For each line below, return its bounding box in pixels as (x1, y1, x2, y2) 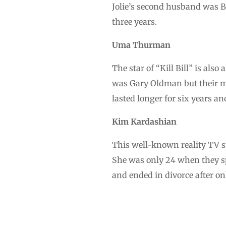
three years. (112, 16, 157, 27)
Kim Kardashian (112, 116, 177, 127)
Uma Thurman (112, 39, 171, 50)
